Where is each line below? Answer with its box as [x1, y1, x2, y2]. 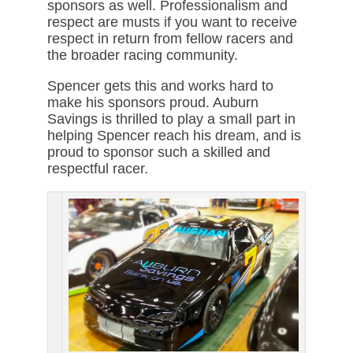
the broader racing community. [46, 46, 238, 63]
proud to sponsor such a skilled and [46, 143, 270, 160]
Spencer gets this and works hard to [46, 77, 273, 94]
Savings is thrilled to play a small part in [46, 110, 295, 127]
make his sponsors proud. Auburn [46, 94, 258, 110]
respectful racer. [46, 160, 148, 176]
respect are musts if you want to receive [46, 13, 297, 30]
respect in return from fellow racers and [46, 30, 293, 46]
